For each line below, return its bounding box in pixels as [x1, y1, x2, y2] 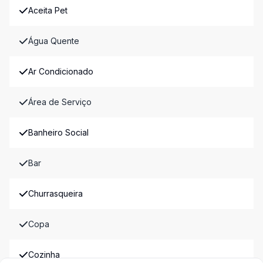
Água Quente [28, 36, 79, 46]
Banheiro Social [28, 127, 89, 137]
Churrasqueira [28, 188, 83, 198]
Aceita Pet [28, 5, 68, 15]
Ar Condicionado [28, 66, 93, 76]
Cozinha [28, 249, 60, 259]
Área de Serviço [28, 97, 92, 107]
